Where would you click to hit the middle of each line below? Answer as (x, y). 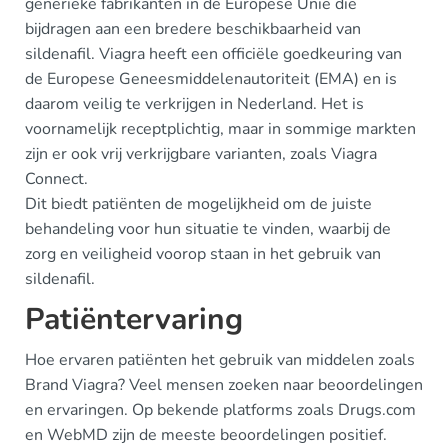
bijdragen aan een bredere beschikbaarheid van (193, 29)
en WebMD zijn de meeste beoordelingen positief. (206, 435)
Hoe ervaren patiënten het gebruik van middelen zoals (220, 360)
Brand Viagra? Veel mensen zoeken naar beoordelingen (224, 385)
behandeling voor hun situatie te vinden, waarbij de (208, 229)
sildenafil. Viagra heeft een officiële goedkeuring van (213, 54)
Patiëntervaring (134, 319)
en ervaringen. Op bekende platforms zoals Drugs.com (220, 410)
